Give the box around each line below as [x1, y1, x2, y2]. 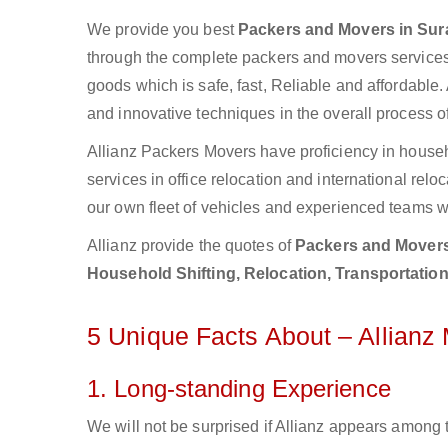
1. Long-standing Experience [87, 375, 391, 402]
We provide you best [87, 21, 234, 38]
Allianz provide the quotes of [87, 237, 295, 254]
